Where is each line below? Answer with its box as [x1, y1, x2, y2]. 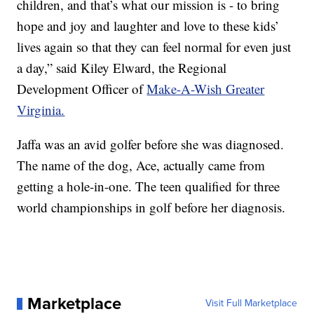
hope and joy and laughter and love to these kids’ [17, 17, 280, 35]
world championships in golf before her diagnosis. [17, 198, 286, 217]
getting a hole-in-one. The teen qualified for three [17, 177, 280, 196]
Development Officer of [17, 80, 147, 98]
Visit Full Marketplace [205, 296, 297, 311]
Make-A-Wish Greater [146, 80, 265, 98]
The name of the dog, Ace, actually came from [17, 156, 266, 175]
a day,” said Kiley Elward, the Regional [17, 59, 227, 77]
